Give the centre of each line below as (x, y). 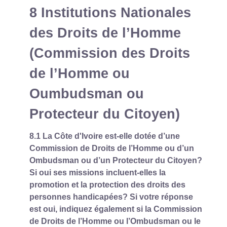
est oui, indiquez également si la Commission (116, 209)
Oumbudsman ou (87, 93)
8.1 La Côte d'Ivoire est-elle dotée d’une (105, 136)
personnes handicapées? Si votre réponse (111, 197)
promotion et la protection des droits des (107, 184)
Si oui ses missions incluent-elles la (98, 172)
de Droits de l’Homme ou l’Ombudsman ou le (115, 221)
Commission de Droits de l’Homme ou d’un (112, 148)
